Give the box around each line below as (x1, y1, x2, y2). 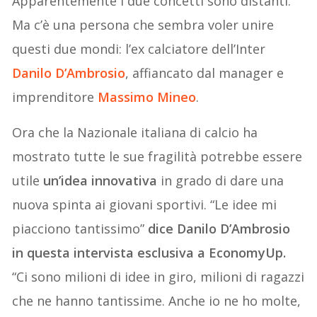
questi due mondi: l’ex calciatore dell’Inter (12, 40, 266, 57)
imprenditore (12, 88, 98, 105)
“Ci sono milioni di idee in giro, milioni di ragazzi (12, 267, 305, 285)
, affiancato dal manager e (125, 64, 284, 81)
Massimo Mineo (98, 88, 197, 105)
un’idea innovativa (43, 171, 158, 189)
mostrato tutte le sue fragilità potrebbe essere (12, 147, 303, 165)
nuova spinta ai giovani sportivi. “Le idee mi (12, 195, 277, 213)
